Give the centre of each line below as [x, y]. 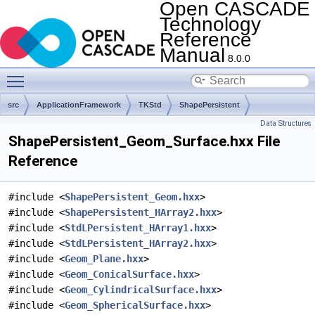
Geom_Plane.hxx [104, 259]
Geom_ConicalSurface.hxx [129, 274]
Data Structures [286, 123]
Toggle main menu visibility [92, 74]
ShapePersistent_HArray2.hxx [141, 212]
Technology [210, 24]
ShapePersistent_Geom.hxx [132, 197]
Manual [192, 55]
